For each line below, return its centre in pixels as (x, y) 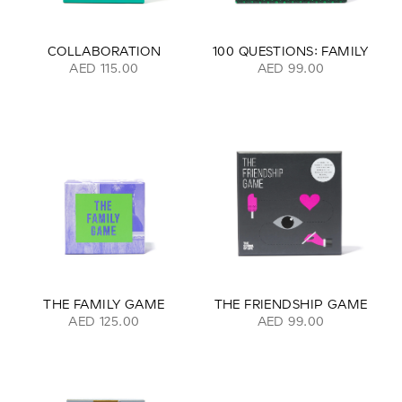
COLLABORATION (104, 51)
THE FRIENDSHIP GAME (291, 304)
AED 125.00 (104, 321)
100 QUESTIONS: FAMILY (291, 51)
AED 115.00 (104, 68)
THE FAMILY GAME (104, 304)
